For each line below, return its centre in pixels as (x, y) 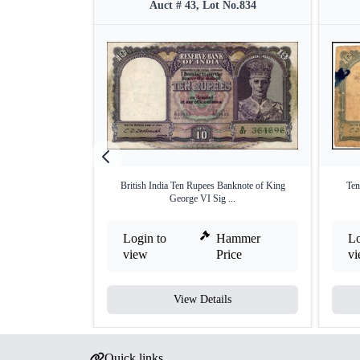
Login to (145, 238)
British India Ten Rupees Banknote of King (202, 186)
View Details (202, 299)
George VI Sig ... (202, 198)
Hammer (239, 238)
